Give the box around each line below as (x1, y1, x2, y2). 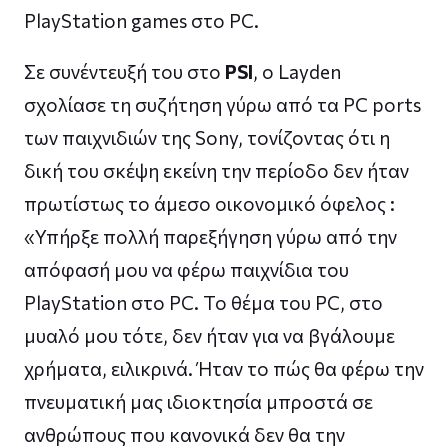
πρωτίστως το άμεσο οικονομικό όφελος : (24, 191, 395, 215)
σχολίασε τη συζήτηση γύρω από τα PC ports (24, 92, 421, 116)
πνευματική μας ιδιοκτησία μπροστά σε (24, 389, 373, 413)
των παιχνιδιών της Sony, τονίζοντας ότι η (24, 125, 390, 149)
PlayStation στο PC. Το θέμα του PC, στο (24, 290, 383, 314)
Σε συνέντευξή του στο (24, 59, 225, 83)
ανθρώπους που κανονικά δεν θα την (24, 422, 345, 446)
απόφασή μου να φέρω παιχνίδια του (24, 257, 349, 281)
